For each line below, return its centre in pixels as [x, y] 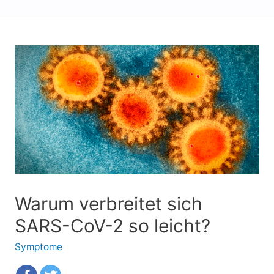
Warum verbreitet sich [108, 203]
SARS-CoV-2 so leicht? [112, 225]
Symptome [38, 246]
